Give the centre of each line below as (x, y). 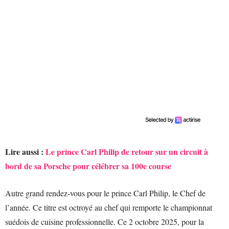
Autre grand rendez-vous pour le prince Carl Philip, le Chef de (105, 193)
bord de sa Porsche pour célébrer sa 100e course (88, 166)
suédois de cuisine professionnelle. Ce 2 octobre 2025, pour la (105, 222)
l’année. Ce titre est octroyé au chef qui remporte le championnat (109, 208)
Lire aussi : (25, 152)
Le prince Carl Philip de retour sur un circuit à (127, 152)
